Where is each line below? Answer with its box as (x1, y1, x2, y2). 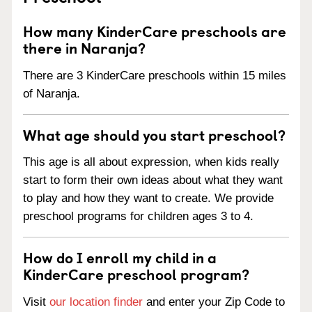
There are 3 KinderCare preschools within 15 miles (23, 68, 286, 82)
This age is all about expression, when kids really (23, 155, 279, 169)
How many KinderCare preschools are (23, 19, 286, 42)
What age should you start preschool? (23, 123, 286, 146)
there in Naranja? (23, 36, 146, 58)
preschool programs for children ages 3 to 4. (23, 210, 253, 224)
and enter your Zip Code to (143, 295, 285, 309)
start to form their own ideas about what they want (23, 173, 283, 187)
